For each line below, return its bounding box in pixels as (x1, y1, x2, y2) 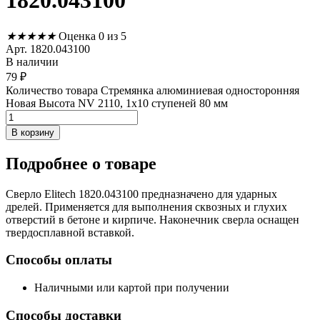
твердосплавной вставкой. (6, 226, 134, 239)
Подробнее (6, 154, 92, 173)
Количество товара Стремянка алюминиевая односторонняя (6, 84, 299, 96)
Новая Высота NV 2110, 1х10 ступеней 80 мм (6, 96, 228, 109)
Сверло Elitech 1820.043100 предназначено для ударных (6, 187, 277, 200)
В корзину (11, 126, 54, 138)
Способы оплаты (6, 252, 112, 268)
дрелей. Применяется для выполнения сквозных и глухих (6, 200, 287, 213)
